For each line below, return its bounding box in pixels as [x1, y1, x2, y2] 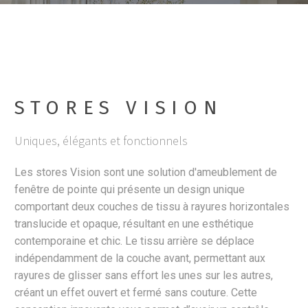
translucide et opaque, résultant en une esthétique [14, 217, 254, 230]
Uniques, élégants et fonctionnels [14, 132, 188, 148]
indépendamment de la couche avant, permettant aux [14, 251, 265, 265]
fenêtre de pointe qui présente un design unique [14, 182, 245, 196]
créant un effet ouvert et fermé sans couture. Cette [14, 285, 257, 299]
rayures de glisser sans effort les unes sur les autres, [14, 268, 273, 282]
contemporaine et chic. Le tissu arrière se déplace [14, 234, 254, 247]
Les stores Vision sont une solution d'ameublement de [14, 165, 277, 179]
